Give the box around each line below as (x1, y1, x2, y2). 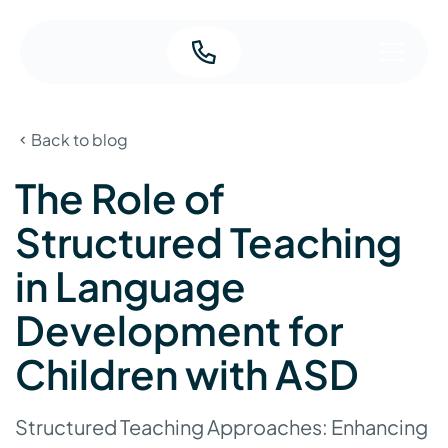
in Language (15, 260, 246, 311)
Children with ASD (15, 348, 359, 399)
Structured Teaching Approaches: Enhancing (15, 414, 428, 439)
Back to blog (31, 129, 128, 150)
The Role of (15, 172, 225, 223)
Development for (15, 304, 343, 355)
